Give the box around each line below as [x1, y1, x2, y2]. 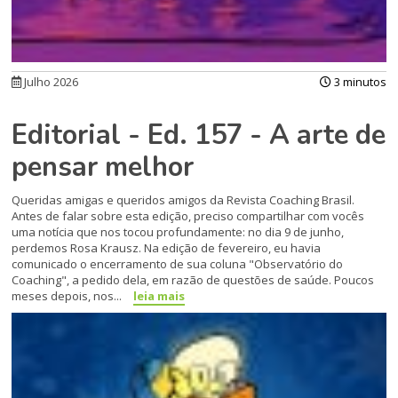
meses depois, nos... [12, 288, 125, 305]
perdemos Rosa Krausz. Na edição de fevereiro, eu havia [12, 240, 322, 257]
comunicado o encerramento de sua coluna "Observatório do [12, 256, 344, 273]
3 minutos [330, 74, 386, 91]
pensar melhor [12, 148, 195, 187]
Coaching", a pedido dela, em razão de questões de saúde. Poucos [12, 272, 375, 289]
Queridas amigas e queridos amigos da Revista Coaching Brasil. [12, 192, 355, 209]
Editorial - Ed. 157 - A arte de [12, 116, 386, 155]
